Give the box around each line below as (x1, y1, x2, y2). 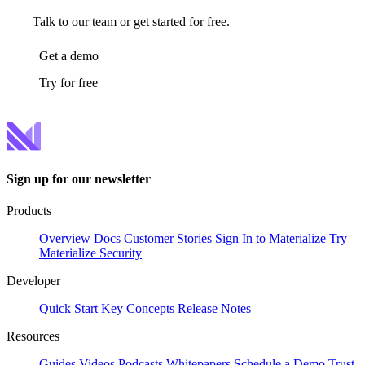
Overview (39, 231, 90, 245)
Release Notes (178, 301, 251, 315)
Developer (7, 273, 60, 288)
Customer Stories (124, 231, 212, 245)
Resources (7, 328, 59, 343)
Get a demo (39, 48, 99, 63)
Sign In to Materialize (215, 231, 326, 245)
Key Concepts (101, 301, 174, 315)
